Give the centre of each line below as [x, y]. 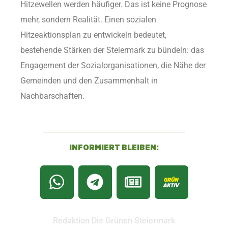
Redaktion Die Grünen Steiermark [114, 220]
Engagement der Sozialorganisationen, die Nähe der [113, 65]
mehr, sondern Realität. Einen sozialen [88, 19]
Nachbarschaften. [52, 96]
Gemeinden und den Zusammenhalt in [89, 80]
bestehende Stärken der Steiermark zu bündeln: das [112, 50]
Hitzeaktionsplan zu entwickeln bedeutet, [93, 35]
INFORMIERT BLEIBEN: [114, 147]
